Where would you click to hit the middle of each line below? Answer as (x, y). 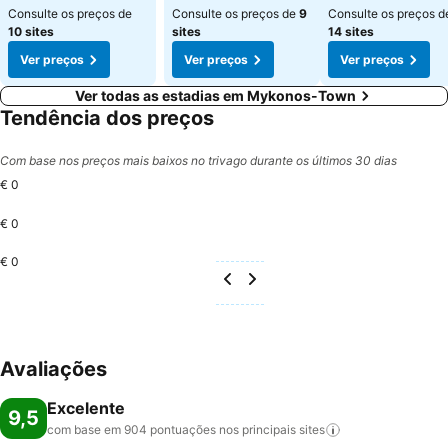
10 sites (31, 31)
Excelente (86, 408)
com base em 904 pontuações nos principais (171, 429)
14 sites (351, 31)
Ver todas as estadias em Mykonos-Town (215, 95)
